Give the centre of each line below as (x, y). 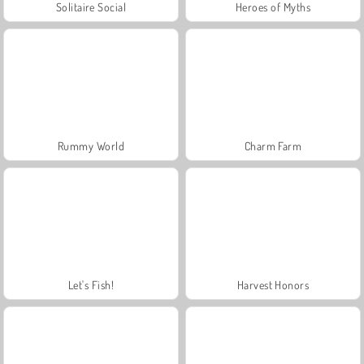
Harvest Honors (273, 284)
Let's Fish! (91, 284)
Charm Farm (273, 145)
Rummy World (91, 145)
